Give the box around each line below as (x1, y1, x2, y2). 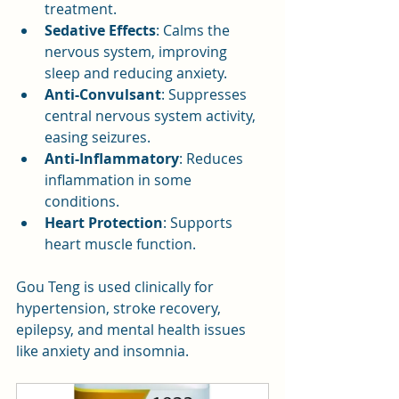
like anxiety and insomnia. (16, 341, 189, 362)
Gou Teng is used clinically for (16, 277, 217, 297)
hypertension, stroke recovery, (16, 298, 224, 319)
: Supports (163, 213, 236, 233)
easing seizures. (45, 127, 151, 148)
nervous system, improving (45, 42, 231, 62)
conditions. (45, 191, 119, 212)
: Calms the (156, 20, 233, 41)
